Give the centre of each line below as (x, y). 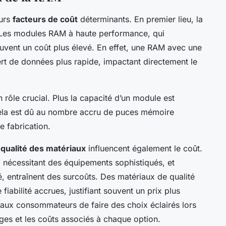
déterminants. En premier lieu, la (140, 19)
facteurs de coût (45, 19)
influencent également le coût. (144, 149)
